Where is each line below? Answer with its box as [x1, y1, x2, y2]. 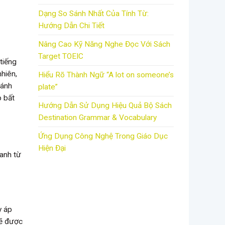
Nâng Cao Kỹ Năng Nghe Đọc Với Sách [38, 40, 170, 49]
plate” [38, 82, 58, 92]
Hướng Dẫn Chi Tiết [38, 21, 104, 31]
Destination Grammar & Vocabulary [38, 113, 157, 123]
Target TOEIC [38, 52, 83, 61]
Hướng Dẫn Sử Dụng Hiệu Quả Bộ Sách [38, 101, 172, 110]
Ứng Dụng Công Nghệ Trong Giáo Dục [38, 132, 168, 141]
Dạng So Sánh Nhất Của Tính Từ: [38, 9, 149, 19]
